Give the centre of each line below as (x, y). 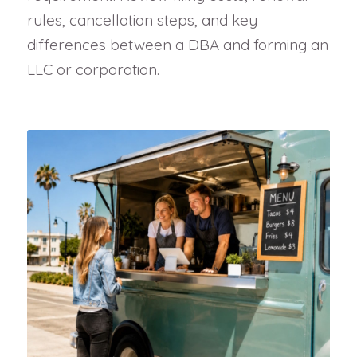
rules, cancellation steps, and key (142, 20)
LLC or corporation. (93, 70)
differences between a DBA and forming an (177, 45)
